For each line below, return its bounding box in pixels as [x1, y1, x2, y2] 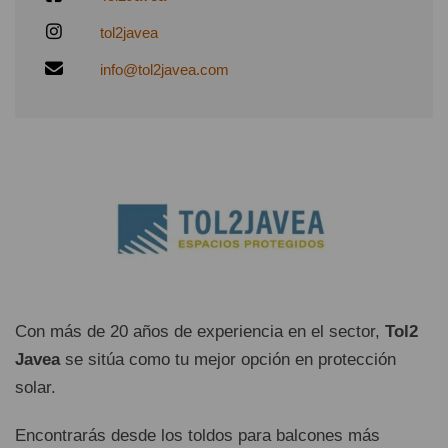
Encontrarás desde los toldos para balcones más [15, 425, 380, 445]
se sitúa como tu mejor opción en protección [60, 349, 396, 369]
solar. [15, 377, 56, 397]
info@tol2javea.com [100, 61, 229, 78]
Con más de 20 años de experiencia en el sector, [15, 321, 385, 341]
